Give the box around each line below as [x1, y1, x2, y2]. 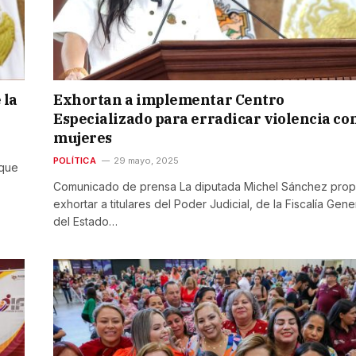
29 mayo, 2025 [113, 155, 179, 167]
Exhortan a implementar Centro [53, 91, 284, 110]
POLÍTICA [53, 155, 96, 167]
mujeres [53, 129, 112, 148]
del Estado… [53, 215, 118, 229]
